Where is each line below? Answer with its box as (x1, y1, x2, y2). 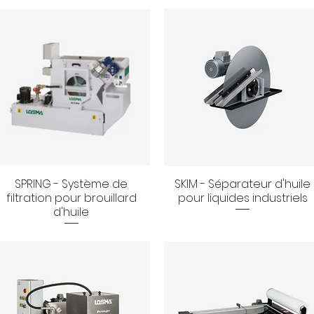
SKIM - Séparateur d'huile (175, 175, 311, 192)
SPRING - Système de (15, 175, 128, 192)
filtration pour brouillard (6, 189, 137, 206)
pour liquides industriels (177, 189, 308, 206)
